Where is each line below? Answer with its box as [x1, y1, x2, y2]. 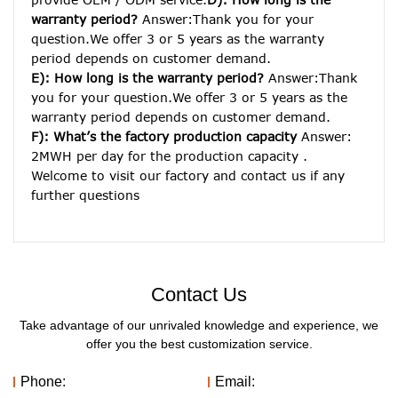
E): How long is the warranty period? [31, 70, 268, 86]
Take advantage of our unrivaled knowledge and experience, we [20, 318, 378, 333]
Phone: [20, 374, 66, 390]
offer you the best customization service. [85, 337, 313, 352]
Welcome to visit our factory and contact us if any [31, 168, 345, 184]
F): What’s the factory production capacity [31, 129, 297, 145]
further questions [31, 187, 139, 203]
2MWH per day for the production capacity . [31, 148, 307, 164]
